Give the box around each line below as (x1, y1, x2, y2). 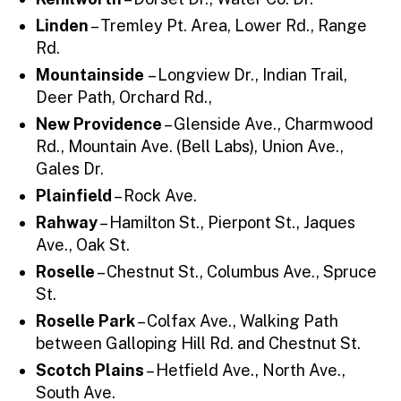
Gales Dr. (36, 158, 104, 178)
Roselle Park (36, 311, 135, 330)
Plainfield (36, 185, 112, 205)
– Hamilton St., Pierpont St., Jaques (98, 212, 355, 232)
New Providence (36, 114, 162, 133)
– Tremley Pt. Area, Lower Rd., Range (89, 15, 367, 35)
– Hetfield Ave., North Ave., (144, 360, 346, 380)
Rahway (36, 212, 98, 232)
